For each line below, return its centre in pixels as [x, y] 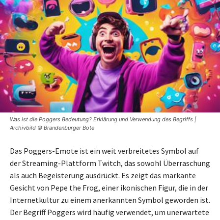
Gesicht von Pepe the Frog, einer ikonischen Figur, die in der [109, 187]
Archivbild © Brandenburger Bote [52, 127]
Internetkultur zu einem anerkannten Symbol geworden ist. [110, 200]
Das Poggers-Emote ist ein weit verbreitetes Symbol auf [104, 151]
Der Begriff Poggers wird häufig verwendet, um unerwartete [110, 212]
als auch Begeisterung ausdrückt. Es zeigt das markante [103, 175]
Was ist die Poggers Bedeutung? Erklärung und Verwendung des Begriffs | [103, 119]
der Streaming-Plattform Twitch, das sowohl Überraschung [110, 163]
